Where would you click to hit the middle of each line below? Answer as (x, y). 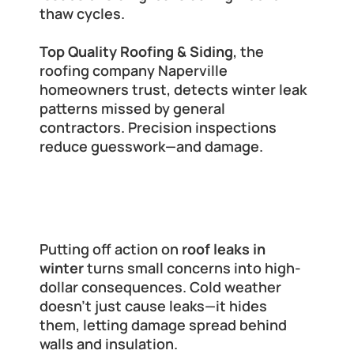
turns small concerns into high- (192, 268)
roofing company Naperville (134, 71)
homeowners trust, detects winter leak (173, 90)
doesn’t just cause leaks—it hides (153, 306)
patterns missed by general (132, 109)
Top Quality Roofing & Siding (136, 52)
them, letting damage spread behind (163, 325)
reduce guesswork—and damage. (151, 147)
